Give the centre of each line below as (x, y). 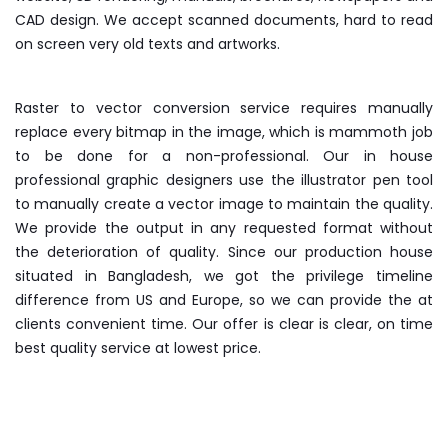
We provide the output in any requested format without (224, 227)
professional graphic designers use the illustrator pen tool (224, 179)
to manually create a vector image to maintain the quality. (224, 203)
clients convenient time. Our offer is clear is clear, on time (224, 323)
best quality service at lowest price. (138, 347)
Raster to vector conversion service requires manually (224, 107)
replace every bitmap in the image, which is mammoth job (224, 131)
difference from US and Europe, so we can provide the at (224, 299)
